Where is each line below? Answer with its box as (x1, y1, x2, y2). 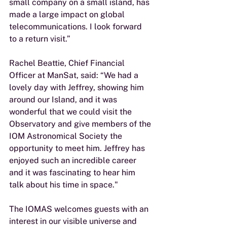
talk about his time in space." (9, 180, 118, 190)
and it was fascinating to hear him (9, 168, 137, 177)
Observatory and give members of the (9, 119, 153, 129)
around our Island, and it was (9, 95, 119, 104)
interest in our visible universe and (9, 216, 139, 226)
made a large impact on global (9, 10, 127, 19)
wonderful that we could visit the (9, 107, 134, 117)
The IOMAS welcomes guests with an (9, 204, 150, 214)
